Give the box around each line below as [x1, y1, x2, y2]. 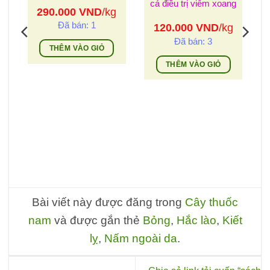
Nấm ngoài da [104, 232, 177, 245]
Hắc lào [176, 214, 216, 227]
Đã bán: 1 [57, 20, 96, 31]
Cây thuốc [185, 196, 238, 209]
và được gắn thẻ [51, 214, 143, 227]
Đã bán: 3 [174, 36, 213, 46]
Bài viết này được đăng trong [32, 196, 185, 209]
